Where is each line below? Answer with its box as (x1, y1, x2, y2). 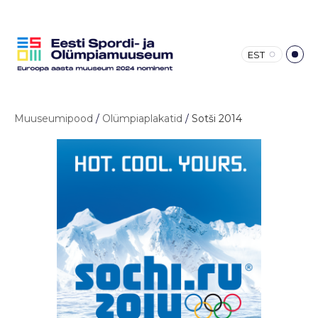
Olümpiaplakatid (102, 111, 182, 125)
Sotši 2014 (192, 111, 242, 125)
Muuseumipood (14, 111, 93, 125)
